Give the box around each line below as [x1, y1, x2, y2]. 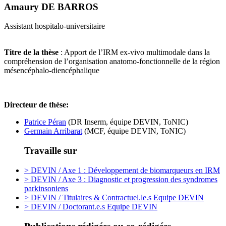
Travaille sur [24, 145, 77, 156]
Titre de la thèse [4, 48, 59, 57]
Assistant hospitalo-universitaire [4, 22, 105, 31]
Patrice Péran [24, 118, 66, 127]
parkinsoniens [24, 184, 68, 193]
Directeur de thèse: [4, 100, 69, 109]
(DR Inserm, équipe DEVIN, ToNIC [66, 118, 186, 127]
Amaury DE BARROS [4, 1, 98, 12]
